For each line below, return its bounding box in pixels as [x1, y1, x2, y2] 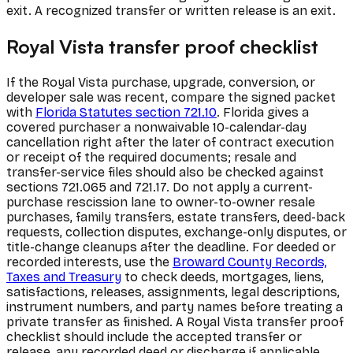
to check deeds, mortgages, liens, [121, 269, 324, 284]
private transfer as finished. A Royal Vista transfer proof [6, 314, 344, 329]
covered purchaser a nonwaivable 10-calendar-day [6, 119, 307, 135]
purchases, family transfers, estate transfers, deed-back [6, 209, 345, 225]
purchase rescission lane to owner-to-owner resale [6, 194, 315, 210]
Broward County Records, [173, 254, 327, 269]
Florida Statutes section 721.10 [35, 104, 217, 120]
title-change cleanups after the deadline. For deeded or [6, 239, 336, 255]
